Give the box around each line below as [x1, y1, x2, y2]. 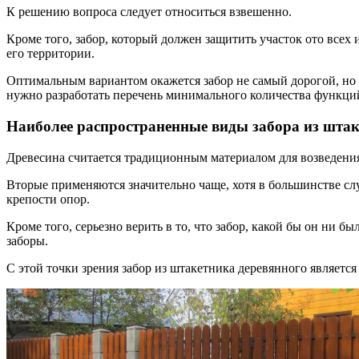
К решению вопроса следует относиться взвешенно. [6, 5, 292, 19]
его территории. [6, 46, 95, 61]
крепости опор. [6, 192, 90, 206]
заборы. [6, 233, 48, 248]
